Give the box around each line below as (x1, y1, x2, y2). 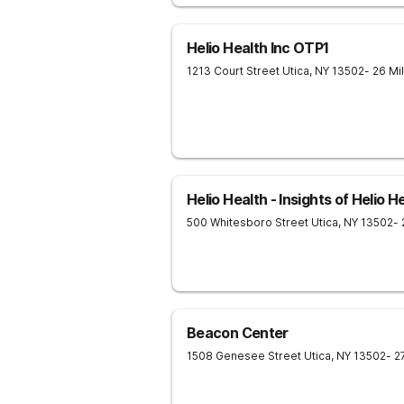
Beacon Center (187, 324, 289, 342)
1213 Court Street (187, 64, 280, 78)
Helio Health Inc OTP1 (187, 39, 329, 57)
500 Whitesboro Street (187, 216, 308, 229)
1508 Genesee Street (187, 349, 301, 363)
